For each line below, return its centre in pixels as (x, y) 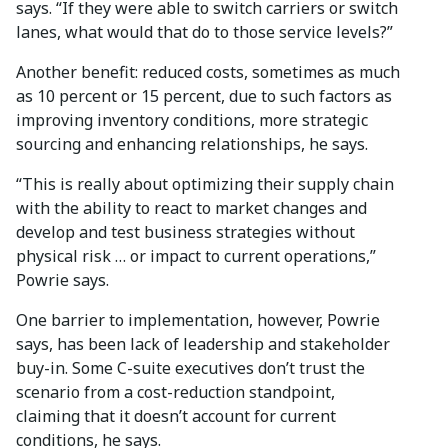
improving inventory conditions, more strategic (192, 120)
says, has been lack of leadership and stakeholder (203, 344)
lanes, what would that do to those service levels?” (204, 32)
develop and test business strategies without (185, 232)
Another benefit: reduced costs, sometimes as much (208, 72)
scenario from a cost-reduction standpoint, (175, 392)
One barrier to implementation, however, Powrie (198, 320)
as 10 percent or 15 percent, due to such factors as (204, 96)
